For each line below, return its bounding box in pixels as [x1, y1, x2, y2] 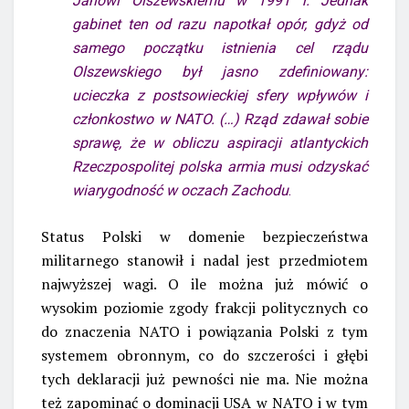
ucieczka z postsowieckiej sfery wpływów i [72, 86, 368, 104]
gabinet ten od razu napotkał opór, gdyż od [72, 15, 368, 33]
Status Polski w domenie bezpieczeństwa [41, 225, 368, 246]
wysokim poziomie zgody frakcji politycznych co [41, 297, 368, 318]
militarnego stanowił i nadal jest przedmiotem [41, 249, 368, 270]
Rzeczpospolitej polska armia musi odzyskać [72, 157, 368, 175]
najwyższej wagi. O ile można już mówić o [41, 273, 368, 294]
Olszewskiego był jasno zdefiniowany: [72, 62, 368, 80]
